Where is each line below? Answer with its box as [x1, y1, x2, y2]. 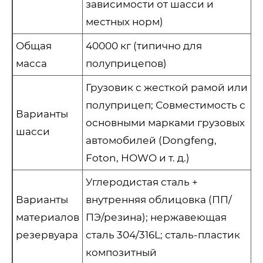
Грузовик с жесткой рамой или [86, 82, 248, 94]
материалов [16, 211, 79, 224]
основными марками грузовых [86, 117, 245, 129]
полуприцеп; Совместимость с [86, 99, 245, 112]
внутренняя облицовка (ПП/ [86, 194, 232, 206]
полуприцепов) [86, 58, 169, 70]
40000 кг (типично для [86, 40, 202, 52]
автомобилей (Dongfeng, [86, 134, 217, 147]
